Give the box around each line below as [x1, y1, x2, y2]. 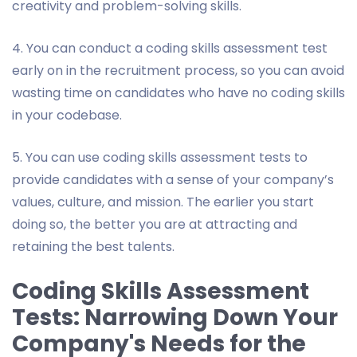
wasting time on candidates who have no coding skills [12, 83, 345, 102]
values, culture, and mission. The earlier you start [12, 192, 314, 211]
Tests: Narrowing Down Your [12, 301, 338, 333]
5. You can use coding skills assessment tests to [12, 147, 308, 167]
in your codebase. [12, 105, 122, 124]
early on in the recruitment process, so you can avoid [12, 61, 344, 80]
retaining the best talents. [12, 237, 175, 256]
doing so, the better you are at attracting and [12, 214, 297, 233]
